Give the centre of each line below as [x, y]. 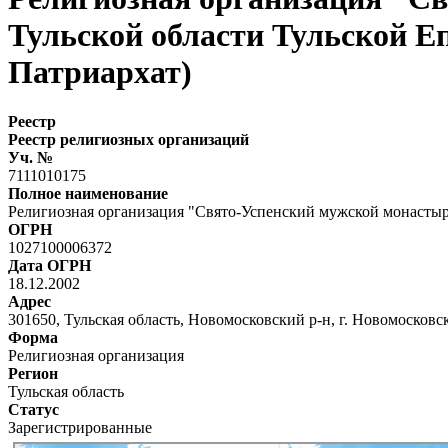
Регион [33, 373]
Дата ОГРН [49, 265]
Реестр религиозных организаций [128, 139]
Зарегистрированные [80, 427]
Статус [33, 409]
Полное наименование [88, 193]
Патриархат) [100, 72]
